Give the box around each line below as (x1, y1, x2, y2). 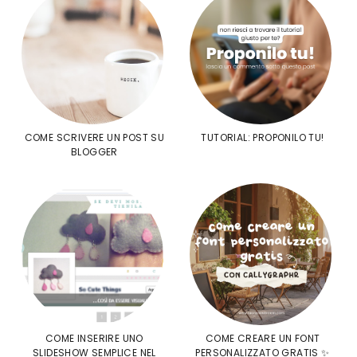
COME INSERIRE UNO (45, 331, 143, 346)
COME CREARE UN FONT (205, 331, 320, 346)
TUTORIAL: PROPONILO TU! (201, 130, 324, 144)
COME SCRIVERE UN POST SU (24, 130, 165, 144)
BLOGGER (71, 144, 118, 159)
